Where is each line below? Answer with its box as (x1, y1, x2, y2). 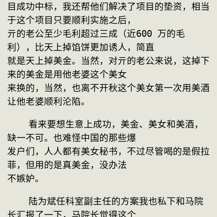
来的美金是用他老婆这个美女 (7, 69, 127, 80)
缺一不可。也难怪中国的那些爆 (7, 132, 136, 143)
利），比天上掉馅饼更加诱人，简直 (7, 42, 155, 53)
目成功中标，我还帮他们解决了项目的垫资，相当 (7, 1, 210, 12)
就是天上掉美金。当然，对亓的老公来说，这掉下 (7, 56, 210, 66)
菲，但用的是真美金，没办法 (7, 159, 127, 170)
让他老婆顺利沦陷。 (7, 96, 90, 107)
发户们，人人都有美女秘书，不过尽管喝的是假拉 (7, 146, 210, 156)
